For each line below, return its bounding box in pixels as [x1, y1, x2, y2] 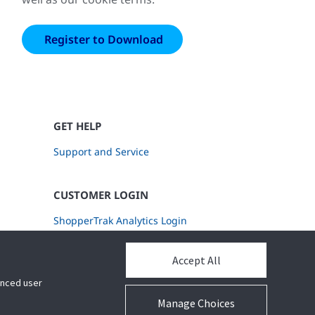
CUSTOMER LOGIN [53, 188, 148, 202]
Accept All [172, 253, 221, 267]
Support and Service [53, 145, 149, 158]
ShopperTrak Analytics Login [53, 214, 187, 227]
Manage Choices [157, 296, 235, 310]
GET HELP [53, 119, 101, 133]
